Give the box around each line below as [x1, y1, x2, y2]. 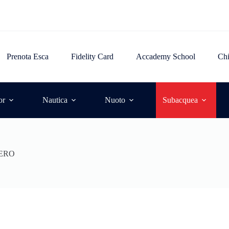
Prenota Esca [7, 52, 49, 61]
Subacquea [162, 96, 198, 104]
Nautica [42, 96, 67, 104]
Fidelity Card [71, 52, 114, 61]
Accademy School [136, 52, 196, 61]
